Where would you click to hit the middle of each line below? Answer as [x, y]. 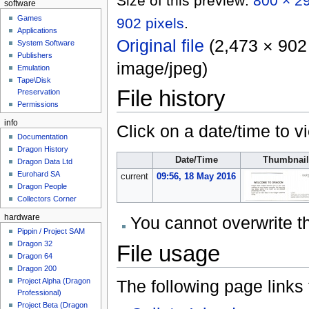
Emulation [34, 67]
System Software [46, 42]
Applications [38, 30]
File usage [168, 253]
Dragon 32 [35, 244]
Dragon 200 [37, 269]
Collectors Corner [47, 199]
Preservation [39, 91]
